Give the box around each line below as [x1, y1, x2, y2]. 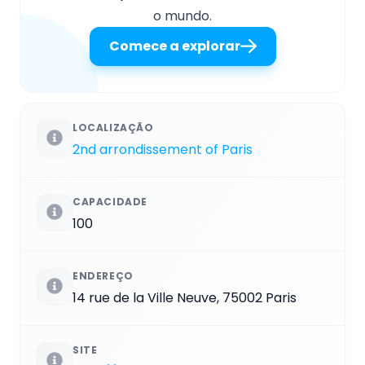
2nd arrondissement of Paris [73, 140, 253, 160]
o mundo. [153, 7, 212, 26]
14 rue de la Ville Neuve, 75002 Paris [73, 288, 297, 308]
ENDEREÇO [73, 269, 134, 284]
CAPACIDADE [73, 195, 147, 209]
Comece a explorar [108, 37, 240, 56]
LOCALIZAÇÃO [73, 121, 154, 135]
